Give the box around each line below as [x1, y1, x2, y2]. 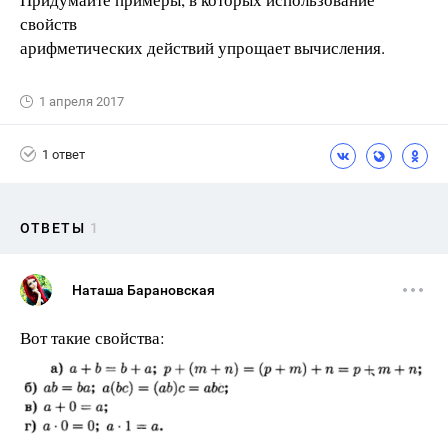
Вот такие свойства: [20, 326, 165, 349]
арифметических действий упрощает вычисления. [20, 36, 385, 59]
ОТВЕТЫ [20, 220, 85, 236]
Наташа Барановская [72, 282, 215, 298]
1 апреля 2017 [39, 94, 124, 109]
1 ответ [42, 146, 85, 162]
